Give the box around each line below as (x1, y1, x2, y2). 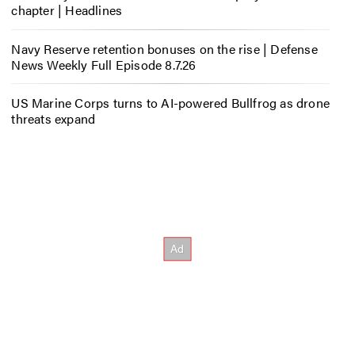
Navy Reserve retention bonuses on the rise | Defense (11, 39, 318, 58)
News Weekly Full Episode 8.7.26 (11, 55, 197, 74)
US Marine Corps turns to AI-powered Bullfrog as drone (11, 94, 330, 113)
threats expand (11, 109, 96, 128)
